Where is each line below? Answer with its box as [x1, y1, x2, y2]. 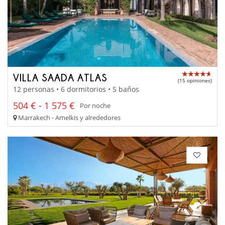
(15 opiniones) [178, 77, 212, 84]
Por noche [80, 101, 110, 110]
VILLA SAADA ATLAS [13, 72, 107, 83]
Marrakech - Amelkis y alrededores [17, 113, 121, 122]
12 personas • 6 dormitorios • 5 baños [13, 84, 139, 94]
